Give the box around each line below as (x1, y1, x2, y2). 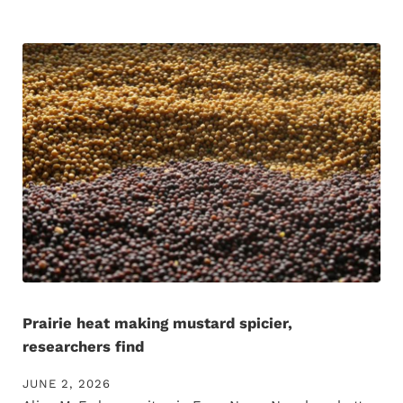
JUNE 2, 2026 (22, 377, 111, 391)
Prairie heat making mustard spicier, (22, 314, 292, 333)
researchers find (22, 337, 144, 356)
